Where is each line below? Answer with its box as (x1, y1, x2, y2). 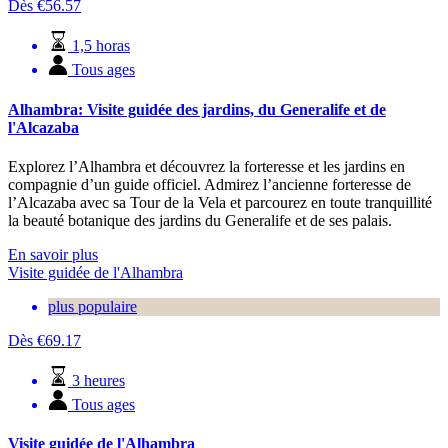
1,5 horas (72, 37, 130, 55)
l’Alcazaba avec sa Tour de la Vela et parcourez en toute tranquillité (8, 193, 432, 211)
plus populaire (48, 297, 137, 315)
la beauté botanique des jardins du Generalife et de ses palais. (8, 211, 392, 229)
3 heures (72, 371, 125, 389)
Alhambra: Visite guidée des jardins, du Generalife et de (8, 100, 386, 118)
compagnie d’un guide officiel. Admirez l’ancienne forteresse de (8, 175, 411, 193)
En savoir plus (8, 245, 98, 263)
